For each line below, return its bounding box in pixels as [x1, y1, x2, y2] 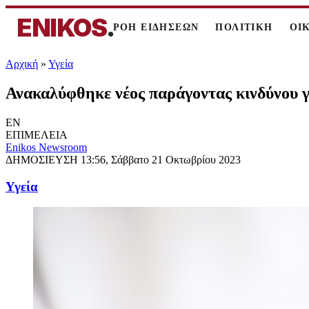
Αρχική [6, 58, 38, 70]
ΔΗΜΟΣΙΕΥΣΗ [6, 153, 81, 166]
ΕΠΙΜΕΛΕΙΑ [6, 128, 68, 141]
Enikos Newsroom [6, 141, 87, 153]
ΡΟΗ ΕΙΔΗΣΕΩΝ [112, 22, 199, 32]
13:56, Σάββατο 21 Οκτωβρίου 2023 [81, 153, 241, 166]
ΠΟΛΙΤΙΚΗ [215, 22, 273, 32]
